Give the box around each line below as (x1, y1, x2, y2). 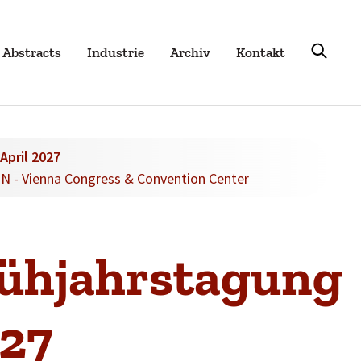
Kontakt (236, 44, 286, 60)
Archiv (170, 44, 211, 60)
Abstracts (2, 44, 62, 60)
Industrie (87, 44, 145, 60)
